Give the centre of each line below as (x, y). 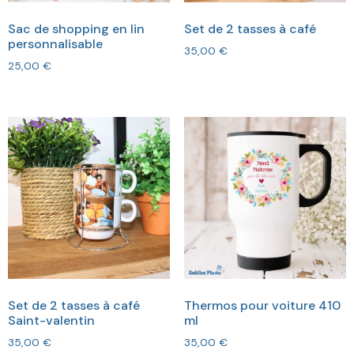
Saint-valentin (51, 320)
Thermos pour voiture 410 (262, 305)
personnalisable (55, 43)
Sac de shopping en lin (76, 28)
